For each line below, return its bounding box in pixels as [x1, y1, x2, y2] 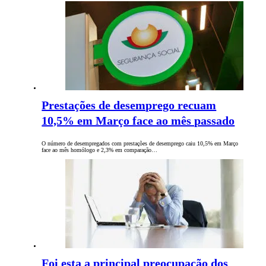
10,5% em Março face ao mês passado [42, 114, 235, 128]
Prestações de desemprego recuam [42, 99, 217, 112]
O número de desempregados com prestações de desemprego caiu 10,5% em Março [42, 140, 239, 147]
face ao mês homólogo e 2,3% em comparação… [42, 147, 158, 154]
